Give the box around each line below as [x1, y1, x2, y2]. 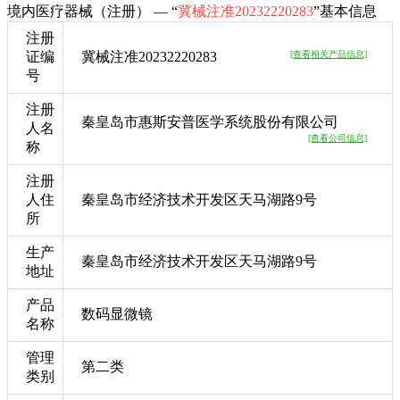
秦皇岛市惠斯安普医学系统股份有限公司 [81, 113, 338, 129]
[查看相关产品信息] [290, 48, 367, 59]
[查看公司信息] [308, 132, 367, 143]
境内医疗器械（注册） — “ [7, 3, 178, 19]
